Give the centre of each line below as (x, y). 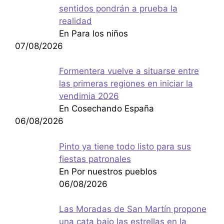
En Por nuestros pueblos (108, 171)
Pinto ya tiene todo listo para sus (125, 146)
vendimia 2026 (89, 96)
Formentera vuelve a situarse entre (129, 71)
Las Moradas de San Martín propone (132, 209)
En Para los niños (93, 33)
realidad (75, 21)
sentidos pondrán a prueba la (118, 8)
